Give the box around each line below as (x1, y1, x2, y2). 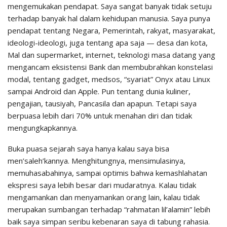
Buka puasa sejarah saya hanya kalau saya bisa (8, 143, 169, 154)
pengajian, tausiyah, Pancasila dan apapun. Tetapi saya (8, 98, 197, 109)
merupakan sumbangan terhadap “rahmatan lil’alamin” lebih (8, 204, 210, 215)
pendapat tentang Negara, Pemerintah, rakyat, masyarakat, (8, 25, 215, 36)
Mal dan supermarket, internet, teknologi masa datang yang (8, 50, 215, 60)
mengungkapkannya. (8, 123, 78, 133)
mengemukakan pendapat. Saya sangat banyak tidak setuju (8, 1, 212, 12)
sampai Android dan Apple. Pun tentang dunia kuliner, (8, 86, 191, 97)
